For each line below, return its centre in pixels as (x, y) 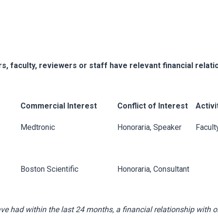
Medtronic (38, 127)
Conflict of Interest (153, 106)
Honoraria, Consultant (153, 169)
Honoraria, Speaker (149, 127)
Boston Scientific (49, 169)
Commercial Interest (59, 106)
